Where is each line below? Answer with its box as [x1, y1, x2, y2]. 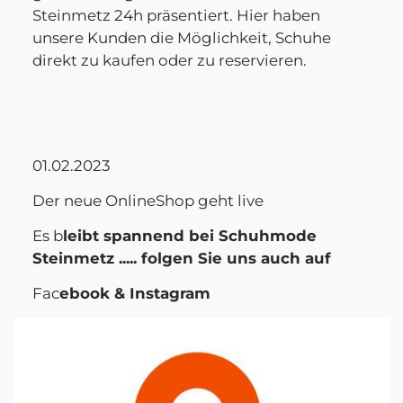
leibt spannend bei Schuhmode [63, 227, 317, 246]
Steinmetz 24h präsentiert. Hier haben [32, 6, 320, 25]
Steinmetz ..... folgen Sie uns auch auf [32, 249, 331, 268]
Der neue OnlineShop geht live [32, 192, 264, 210]
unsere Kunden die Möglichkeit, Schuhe [32, 29, 331, 48]
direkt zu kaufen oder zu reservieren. [32, 51, 307, 70]
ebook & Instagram [59, 284, 210, 303]
